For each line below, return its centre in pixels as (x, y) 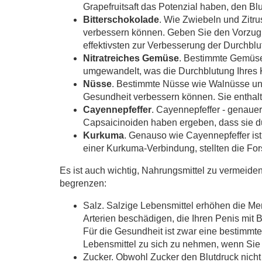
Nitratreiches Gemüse (131, 58)
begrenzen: (83, 183)
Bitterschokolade (121, 19)
